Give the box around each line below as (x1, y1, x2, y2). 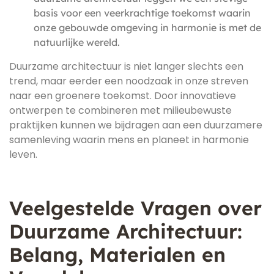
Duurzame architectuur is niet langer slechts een (9, 59, 243, 73)
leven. (9, 147, 37, 161)
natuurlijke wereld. (34, 36, 120, 48)
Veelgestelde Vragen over (9, 196, 262, 220)
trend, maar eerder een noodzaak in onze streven (9, 74, 248, 88)
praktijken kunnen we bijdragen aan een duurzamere (9, 118, 262, 132)
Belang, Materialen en (9, 242, 226, 267)
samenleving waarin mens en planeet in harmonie (9, 133, 249, 147)
